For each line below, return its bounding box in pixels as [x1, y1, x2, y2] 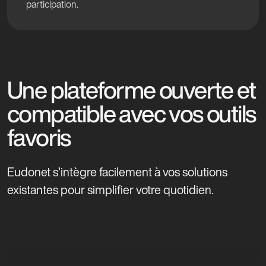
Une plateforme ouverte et [7, 78, 255, 102]
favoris [7, 125, 71, 149]
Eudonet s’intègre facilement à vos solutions [7, 163, 227, 180]
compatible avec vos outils [7, 102, 256, 125]
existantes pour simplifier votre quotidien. [7, 181, 214, 198]
